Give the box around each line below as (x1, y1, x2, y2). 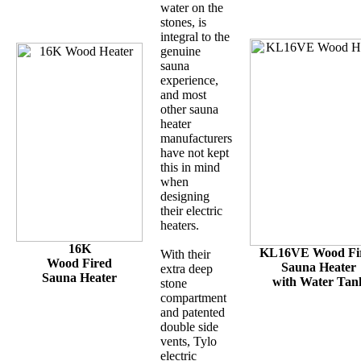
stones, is (160, 15, 206, 30)
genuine (160, 44, 201, 59)
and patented (160, 305, 225, 320)
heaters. (160, 218, 199, 233)
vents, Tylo (160, 334, 217, 349)
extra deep (160, 262, 213, 276)
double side (160, 320, 218, 334)
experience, (160, 73, 218, 88)
